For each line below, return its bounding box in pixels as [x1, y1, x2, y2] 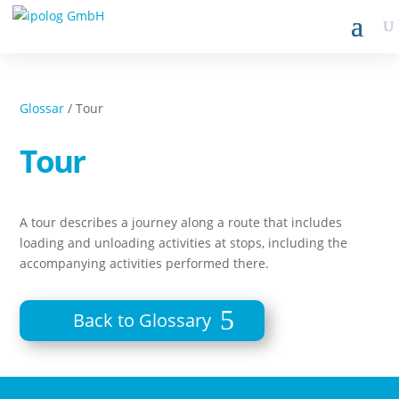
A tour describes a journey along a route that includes [20, 214, 343, 231]
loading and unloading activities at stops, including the [20, 234, 348, 251]
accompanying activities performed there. [20, 255, 273, 272]
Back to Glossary [73, 308, 212, 332]
